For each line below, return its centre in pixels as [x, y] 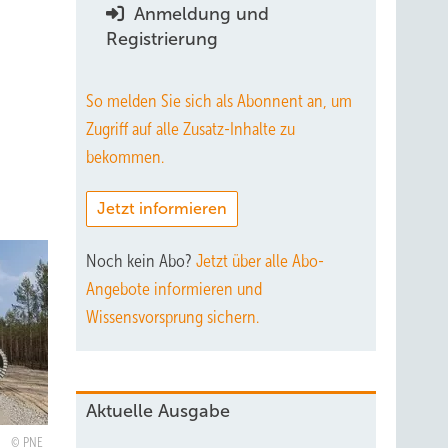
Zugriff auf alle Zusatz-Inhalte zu [190, 129]
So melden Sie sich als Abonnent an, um [219, 101]
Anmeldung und [199, 14]
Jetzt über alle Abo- [260, 261]
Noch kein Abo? [141, 261]
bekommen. [125, 157]
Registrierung [162, 39]
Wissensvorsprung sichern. [172, 317]
